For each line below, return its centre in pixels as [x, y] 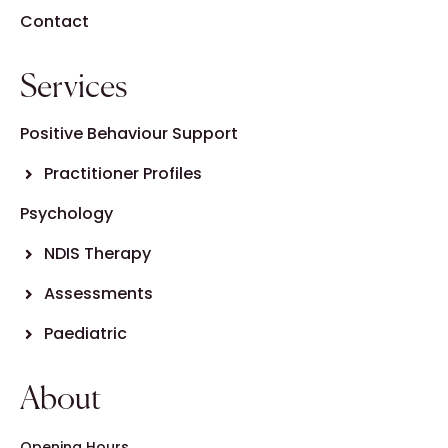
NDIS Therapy [97, 253]
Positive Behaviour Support [129, 133]
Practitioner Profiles [122, 173]
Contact [54, 21]
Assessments [98, 293]
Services [73, 88]
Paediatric [85, 333]
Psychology [66, 213]
